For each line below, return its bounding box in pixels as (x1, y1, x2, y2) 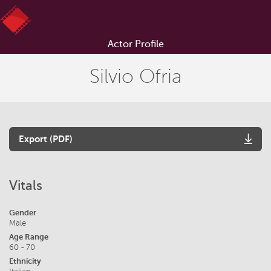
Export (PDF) (19, 134, 73, 144)
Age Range (9, 232, 48, 241)
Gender (9, 208, 36, 217)
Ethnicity (9, 256, 41, 266)
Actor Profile (107, 39, 164, 50)
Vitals (9, 178, 42, 193)
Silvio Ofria (90, 66, 181, 87)
